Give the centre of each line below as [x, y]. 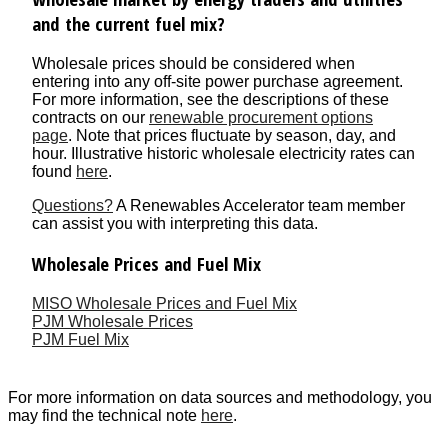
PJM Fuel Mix [80, 340]
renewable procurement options [261, 117]
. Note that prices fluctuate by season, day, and [232, 135]
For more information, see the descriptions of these [210, 99]
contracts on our [90, 117]
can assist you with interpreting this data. [175, 223]
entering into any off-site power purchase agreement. [217, 81]
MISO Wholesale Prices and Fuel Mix [164, 304]
